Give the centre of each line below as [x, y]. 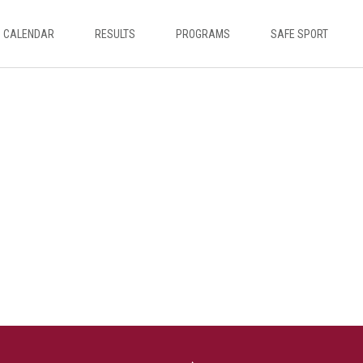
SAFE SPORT [299, 34]
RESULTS [115, 34]
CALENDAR [29, 34]
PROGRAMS [203, 34]
